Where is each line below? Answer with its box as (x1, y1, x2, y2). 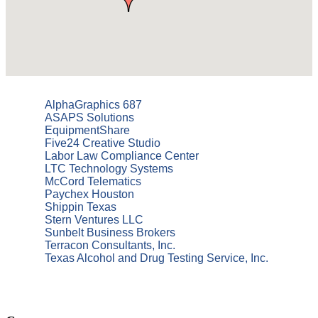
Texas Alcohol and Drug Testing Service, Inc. (45, 252, 268, 264)
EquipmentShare (45, 124, 130, 136)
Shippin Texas (45, 201, 116, 213)
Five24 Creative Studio (45, 137, 160, 149)
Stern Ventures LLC (45, 214, 143, 226)
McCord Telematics (45, 175, 141, 187)
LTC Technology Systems (45, 163, 173, 175)
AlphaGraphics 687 (45, 99, 142, 111)
